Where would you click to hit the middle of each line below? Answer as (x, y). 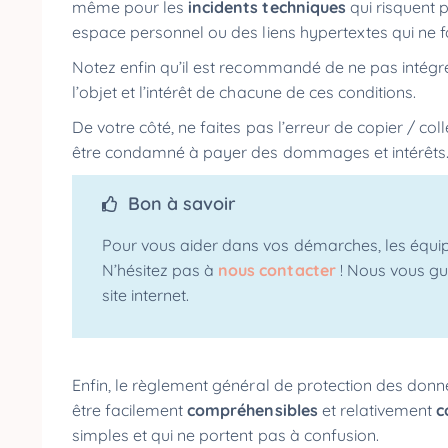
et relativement (378, 410)
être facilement (130, 410)
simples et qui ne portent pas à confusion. (229, 435)
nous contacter (277, 270)
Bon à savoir (182, 203)
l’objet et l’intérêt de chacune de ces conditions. (246, 92)
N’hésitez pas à (160, 270)
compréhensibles (254, 410)
